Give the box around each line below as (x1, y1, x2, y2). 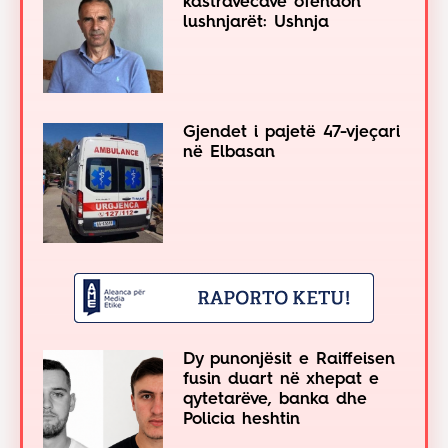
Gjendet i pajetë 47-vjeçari (183, 124, 400, 142)
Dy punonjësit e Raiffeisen (183, 351, 395, 369)
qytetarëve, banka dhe (183, 391, 367, 409)
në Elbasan (183, 144, 275, 162)
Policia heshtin (183, 411, 300, 429)
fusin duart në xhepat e (183, 371, 379, 389)
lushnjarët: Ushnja (183, 14, 329, 32)
